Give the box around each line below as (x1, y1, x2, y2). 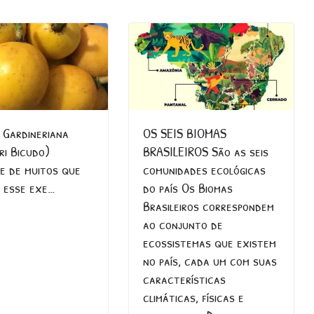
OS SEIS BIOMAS (143, 123, 227, 142)
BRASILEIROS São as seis (143, 141, 269, 161)
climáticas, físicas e (143, 287, 245, 306)
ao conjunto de (143, 214, 224, 233)
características (143, 268, 226, 288)
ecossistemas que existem (143, 232, 277, 252)
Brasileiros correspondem (143, 196, 275, 215)
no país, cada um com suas (143, 250, 278, 270)
